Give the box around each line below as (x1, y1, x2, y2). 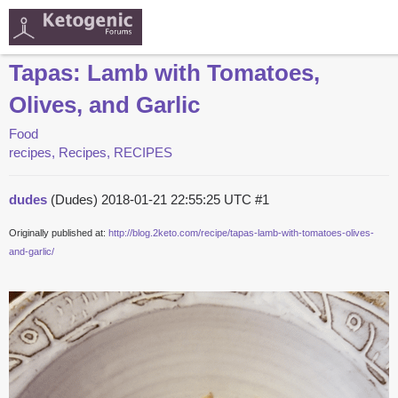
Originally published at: (9, 227, 108, 239)
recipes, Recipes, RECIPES (9, 145, 172, 161)
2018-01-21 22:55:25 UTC (101, 192, 255, 208)
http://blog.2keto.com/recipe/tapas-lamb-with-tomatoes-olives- (108, 227, 374, 239)
